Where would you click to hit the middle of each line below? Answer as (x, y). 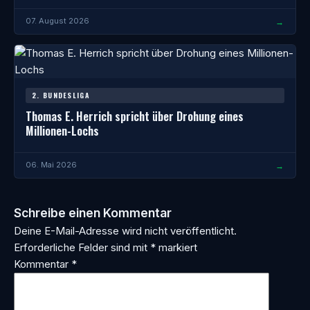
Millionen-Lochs (62, 130)
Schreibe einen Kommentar (93, 212)
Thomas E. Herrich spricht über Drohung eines (135, 116)
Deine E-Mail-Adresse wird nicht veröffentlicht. (125, 230)
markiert (176, 247)
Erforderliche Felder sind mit (82, 247)
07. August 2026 (57, 21)
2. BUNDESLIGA (61, 95)
